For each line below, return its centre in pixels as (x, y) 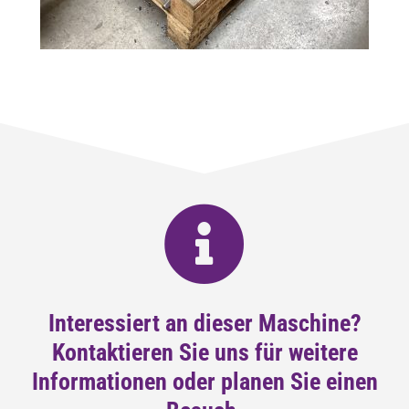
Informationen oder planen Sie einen (204, 382)
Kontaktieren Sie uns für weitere (204, 353)
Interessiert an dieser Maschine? (204, 324)
